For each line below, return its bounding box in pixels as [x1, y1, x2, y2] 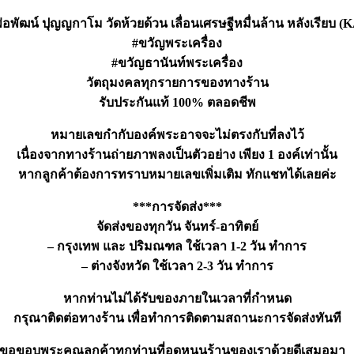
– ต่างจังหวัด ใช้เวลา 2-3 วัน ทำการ [81, 258, 273, 273]
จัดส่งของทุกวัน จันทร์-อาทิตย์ [96, 219, 258, 233]
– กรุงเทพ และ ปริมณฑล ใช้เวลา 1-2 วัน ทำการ [47, 239, 307, 253]
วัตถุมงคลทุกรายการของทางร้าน [85, 75, 269, 89]
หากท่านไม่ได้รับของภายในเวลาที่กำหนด [62, 291, 292, 305]
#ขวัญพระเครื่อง [132, 36, 222, 50]
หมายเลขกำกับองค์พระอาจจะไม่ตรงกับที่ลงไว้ [50, 127, 304, 141]
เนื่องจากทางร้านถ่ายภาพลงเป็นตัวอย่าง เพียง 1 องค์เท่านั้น [17, 147, 337, 161]
